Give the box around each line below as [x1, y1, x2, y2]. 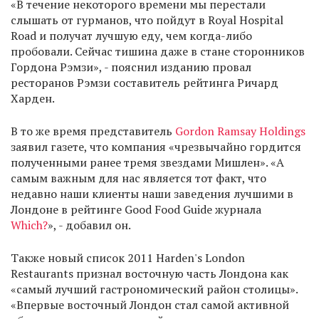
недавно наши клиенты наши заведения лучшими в [11, 186, 293, 202]
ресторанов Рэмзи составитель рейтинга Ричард [11, 75, 278, 90]
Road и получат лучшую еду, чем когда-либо [11, 28, 252, 43]
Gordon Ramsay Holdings [175, 123, 305, 139]
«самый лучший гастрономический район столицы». [11, 281, 298, 297]
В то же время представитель [11, 123, 175, 139]
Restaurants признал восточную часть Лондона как [11, 266, 288, 281]
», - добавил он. [48, 217, 131, 233]
